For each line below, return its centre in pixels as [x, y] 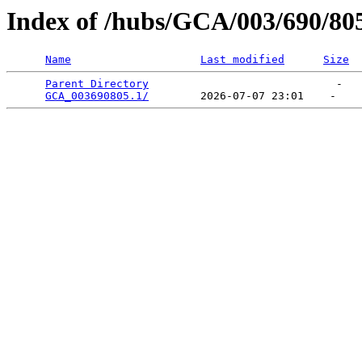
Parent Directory [97, 84]
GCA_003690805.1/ [97, 96]
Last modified [242, 60]
